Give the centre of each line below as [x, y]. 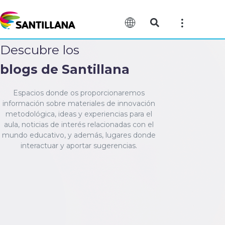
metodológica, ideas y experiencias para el [79, 114]
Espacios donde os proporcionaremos [79, 93]
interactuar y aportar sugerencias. [79, 145]
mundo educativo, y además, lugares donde [79, 135]
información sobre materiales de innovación [79, 103]
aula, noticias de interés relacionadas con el [79, 124]
